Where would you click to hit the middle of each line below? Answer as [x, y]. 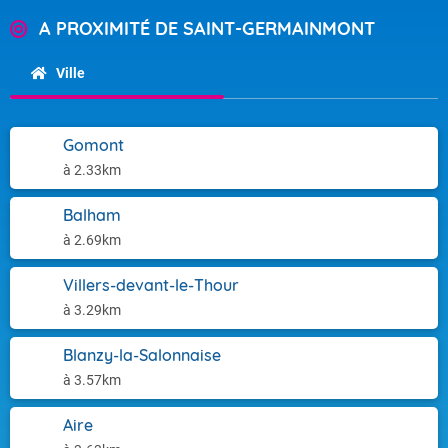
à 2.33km [92, 170]
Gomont [93, 145]
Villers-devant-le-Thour [151, 285]
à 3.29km [92, 310]
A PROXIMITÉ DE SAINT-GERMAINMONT [207, 28]
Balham [92, 215]
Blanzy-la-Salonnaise [142, 355]
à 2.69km [92, 240]
